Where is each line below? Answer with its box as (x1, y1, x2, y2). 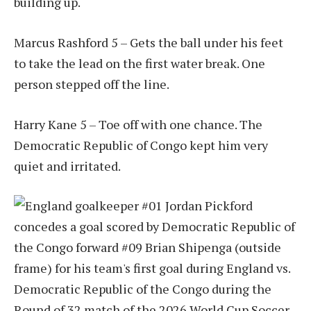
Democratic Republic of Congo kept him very (14, 136, 268, 153)
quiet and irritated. (14, 157, 121, 174)
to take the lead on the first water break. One (14, 54, 265, 72)
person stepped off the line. (14, 75, 169, 92)
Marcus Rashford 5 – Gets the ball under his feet (14, 33, 283, 51)
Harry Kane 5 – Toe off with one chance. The (14, 115, 262, 133)
